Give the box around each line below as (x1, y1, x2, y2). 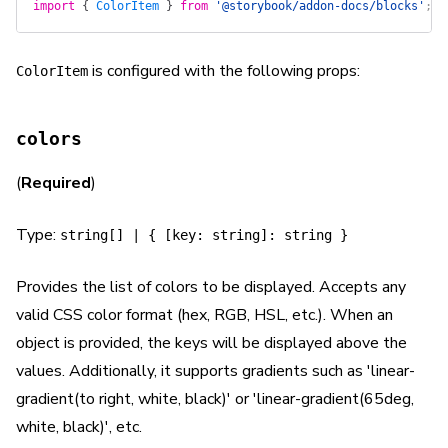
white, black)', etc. (16, 415, 142, 438)
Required (21, 171, 91, 194)
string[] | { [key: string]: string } (60, 226, 348, 243)
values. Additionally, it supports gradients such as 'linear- (16, 359, 415, 382)
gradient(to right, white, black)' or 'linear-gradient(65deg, (16, 387, 414, 410)
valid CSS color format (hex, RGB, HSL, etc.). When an (16, 303, 393, 326)
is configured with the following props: (88, 59, 360, 82)
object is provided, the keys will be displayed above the (16, 331, 407, 354)
